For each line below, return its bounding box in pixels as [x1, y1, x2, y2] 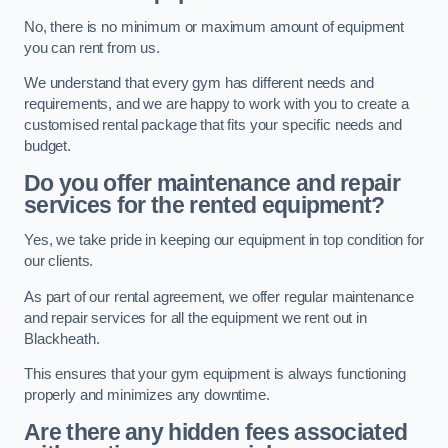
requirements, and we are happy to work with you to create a [24, 96, 409, 113]
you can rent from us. [24, 39, 160, 56]
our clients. [24, 253, 94, 270]
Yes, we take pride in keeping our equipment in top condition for [24, 232, 424, 249]
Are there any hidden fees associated [24, 418, 408, 445]
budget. [24, 138, 71, 155]
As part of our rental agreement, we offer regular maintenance [24, 288, 415, 305]
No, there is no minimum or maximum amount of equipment [24, 18, 405, 35]
